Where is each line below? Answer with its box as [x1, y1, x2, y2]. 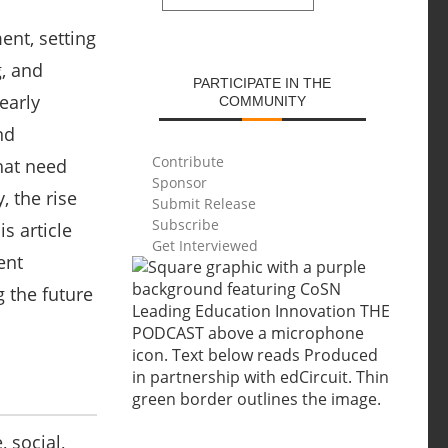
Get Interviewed [151, 236, 258, 255]
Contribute [151, 152, 224, 171]
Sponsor [151, 173, 207, 192]
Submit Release [151, 194, 256, 213]
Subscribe [151, 215, 219, 234]
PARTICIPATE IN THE [193, 75, 332, 91]
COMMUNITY [218, 93, 306, 109]
